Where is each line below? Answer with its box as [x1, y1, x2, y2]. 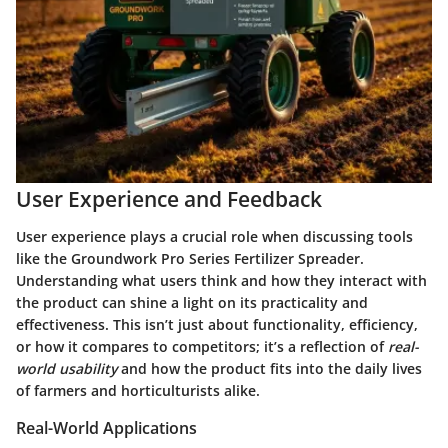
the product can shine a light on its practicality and [16, 293, 368, 312]
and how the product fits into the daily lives [117, 359, 422, 378]
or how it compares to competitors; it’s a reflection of [16, 337, 388, 356]
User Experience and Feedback [16, 184, 322, 213]
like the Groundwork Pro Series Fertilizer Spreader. [16, 249, 364, 268]
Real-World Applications [16, 417, 197, 439]
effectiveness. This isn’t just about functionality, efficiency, [16, 315, 418, 334]
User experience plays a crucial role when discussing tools [16, 227, 413, 246]
